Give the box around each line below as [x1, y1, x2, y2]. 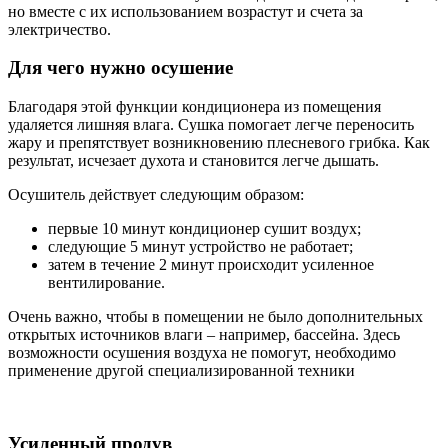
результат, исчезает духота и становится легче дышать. [8, 151, 379, 169]
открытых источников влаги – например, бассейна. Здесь [8, 325, 400, 343]
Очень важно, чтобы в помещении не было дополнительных [8, 307, 423, 325]
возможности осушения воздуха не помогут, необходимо [8, 343, 396, 361]
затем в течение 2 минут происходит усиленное [48, 255, 374, 273]
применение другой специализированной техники [8, 361, 355, 379]
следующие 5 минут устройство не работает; [48, 237, 353, 255]
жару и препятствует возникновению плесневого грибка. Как [8, 133, 430, 151]
